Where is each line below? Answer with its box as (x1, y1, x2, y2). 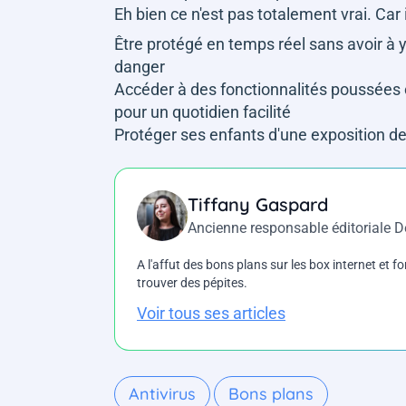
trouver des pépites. (137, 275, 247, 290)
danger (114, 56, 165, 76)
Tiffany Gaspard (188, 192, 328, 216)
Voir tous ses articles (137, 304, 285, 324)
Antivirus (129, 382, 196, 404)
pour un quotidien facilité (114, 101, 291, 121)
